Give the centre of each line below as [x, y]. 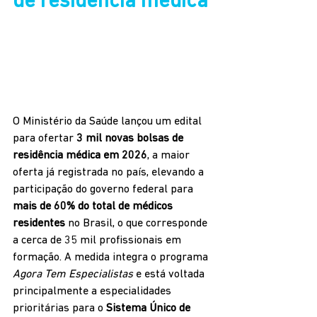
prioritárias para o [59, 308]
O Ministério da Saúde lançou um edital [109, 121]
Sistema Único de [150, 308]
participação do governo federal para [104, 189]
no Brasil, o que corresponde [138, 223]
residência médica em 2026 [80, 155]
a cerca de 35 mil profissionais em [98, 240]
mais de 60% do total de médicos [94, 206]
